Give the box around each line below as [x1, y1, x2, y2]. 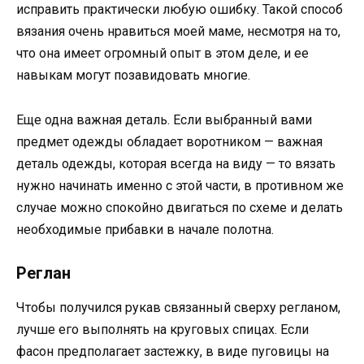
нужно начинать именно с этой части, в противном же [16, 177, 344, 193]
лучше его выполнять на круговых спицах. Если [16, 321, 309, 337]
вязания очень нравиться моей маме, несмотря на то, [16, 24, 340, 40]
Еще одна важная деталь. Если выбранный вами [16, 111, 312, 128]
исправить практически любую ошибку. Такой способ [16, 2, 343, 18]
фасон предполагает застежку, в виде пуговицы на [16, 343, 329, 359]
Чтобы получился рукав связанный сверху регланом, [16, 299, 340, 315]
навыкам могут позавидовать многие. [16, 67, 250, 84]
